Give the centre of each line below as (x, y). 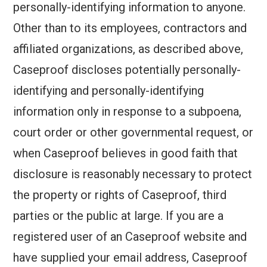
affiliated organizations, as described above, (128, 49)
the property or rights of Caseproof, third (120, 195)
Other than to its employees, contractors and (130, 28)
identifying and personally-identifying (109, 91)
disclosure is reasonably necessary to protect (133, 174)
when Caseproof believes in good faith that (126, 153)
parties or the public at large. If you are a (119, 216)
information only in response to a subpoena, (128, 112)
